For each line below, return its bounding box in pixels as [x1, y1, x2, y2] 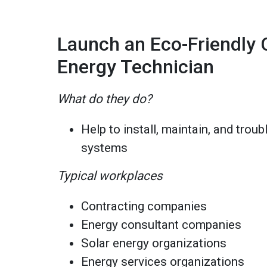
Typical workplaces [57, 168, 163, 183]
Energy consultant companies [81, 217, 242, 232]
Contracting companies [81, 198, 207, 213]
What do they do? [57, 91, 153, 106]
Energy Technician [57, 55, 215, 78]
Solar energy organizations [81, 235, 227, 250]
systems [81, 140, 128, 155]
